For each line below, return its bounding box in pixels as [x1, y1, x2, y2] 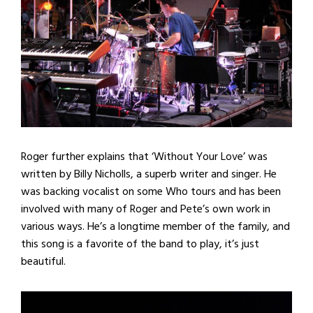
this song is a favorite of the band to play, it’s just [21, 234, 259, 253]
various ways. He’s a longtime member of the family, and [21, 217, 290, 235]
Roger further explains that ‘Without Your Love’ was [21, 147, 268, 166]
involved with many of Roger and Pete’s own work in [21, 199, 270, 218]
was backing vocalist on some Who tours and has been [21, 182, 281, 201]
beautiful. [21, 252, 66, 270]
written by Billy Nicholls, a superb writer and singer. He [21, 164, 277, 183]
